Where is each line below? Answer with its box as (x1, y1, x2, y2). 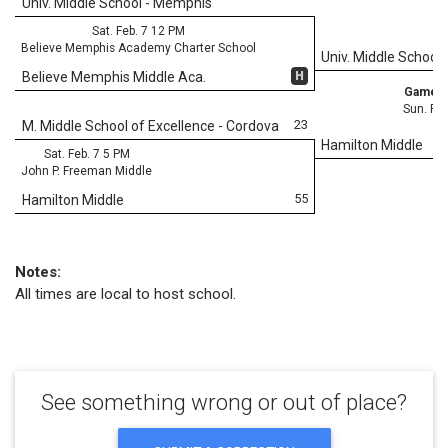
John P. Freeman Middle (21, 163, 152, 178)
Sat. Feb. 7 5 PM (43, 146, 130, 161)
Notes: (15, 263, 61, 282)
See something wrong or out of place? (41, 389, 407, 415)
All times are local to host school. (15, 285, 236, 304)
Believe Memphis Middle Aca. (22, 68, 206, 85)
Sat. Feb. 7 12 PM (92, 23, 185, 38)
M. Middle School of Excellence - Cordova (22, 117, 279, 134)
